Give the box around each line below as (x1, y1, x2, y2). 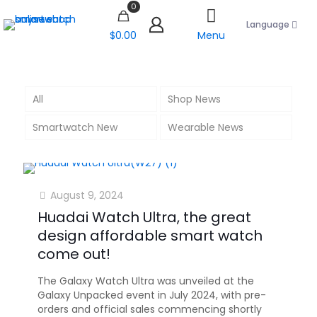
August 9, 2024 (50, 188, 124, 202)
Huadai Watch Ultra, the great (38, 207, 251, 227)
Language (246, 18, 289, 30)
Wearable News (167, 120, 243, 134)
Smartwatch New (32, 120, 117, 134)
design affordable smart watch (38, 225, 263, 246)
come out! (38, 243, 110, 264)
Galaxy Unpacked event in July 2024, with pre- (38, 287, 266, 302)
